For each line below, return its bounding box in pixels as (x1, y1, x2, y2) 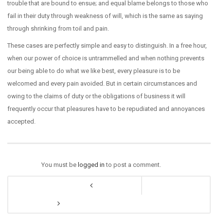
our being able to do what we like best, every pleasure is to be (7, 67, 180, 74)
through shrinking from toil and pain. (7, 25, 109, 32)
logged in (78, 161, 105, 168)
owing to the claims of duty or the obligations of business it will (7, 92, 185, 100)
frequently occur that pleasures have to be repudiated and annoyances (7, 105, 205, 112)
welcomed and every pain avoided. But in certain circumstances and (7, 80, 197, 87)
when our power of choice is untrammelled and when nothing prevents (7, 54, 204, 62)
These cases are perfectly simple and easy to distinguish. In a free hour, (7, 42, 207, 49)
